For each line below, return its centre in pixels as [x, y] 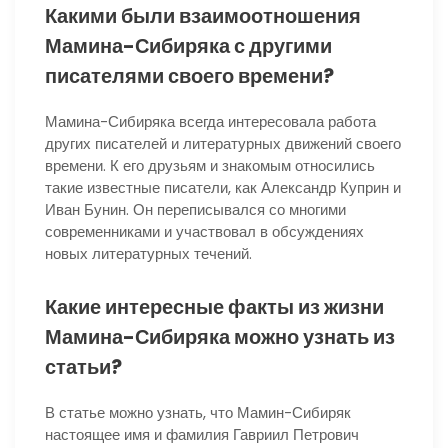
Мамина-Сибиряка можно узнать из [220, 336]
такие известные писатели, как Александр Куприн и [223, 187]
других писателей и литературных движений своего [223, 143]
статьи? [83, 366]
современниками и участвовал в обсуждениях [204, 231]
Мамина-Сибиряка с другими [188, 45]
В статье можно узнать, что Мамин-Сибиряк [198, 412]
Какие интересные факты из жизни [214, 306]
